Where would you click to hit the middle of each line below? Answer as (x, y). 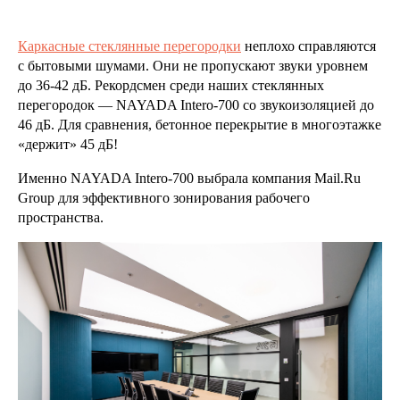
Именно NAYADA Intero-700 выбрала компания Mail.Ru (189, 178)
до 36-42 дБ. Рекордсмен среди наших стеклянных (171, 85)
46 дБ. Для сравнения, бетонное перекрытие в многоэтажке (200, 125)
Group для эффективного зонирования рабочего (164, 198)
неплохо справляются (308, 46)
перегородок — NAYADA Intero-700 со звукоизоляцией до (196, 105)
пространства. (61, 217)
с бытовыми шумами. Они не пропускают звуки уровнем (193, 66)
